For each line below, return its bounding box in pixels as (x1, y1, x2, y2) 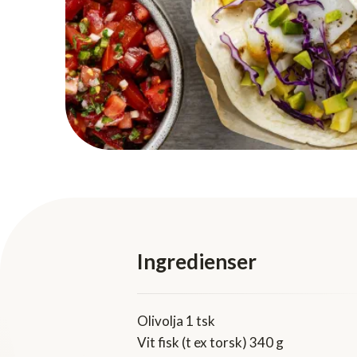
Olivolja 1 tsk (137, 312, 215, 330)
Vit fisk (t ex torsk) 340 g (137, 334, 284, 351)
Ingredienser (137, 249, 257, 275)
